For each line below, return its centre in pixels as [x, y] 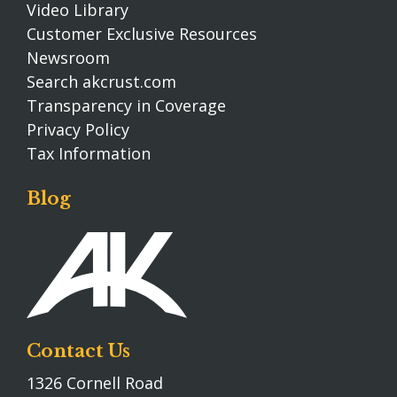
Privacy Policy [78, 130]
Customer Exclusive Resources [142, 34]
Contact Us [78, 350]
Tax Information [89, 154]
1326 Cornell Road [95, 382]
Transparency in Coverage [126, 106]
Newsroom [68, 58]
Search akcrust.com [101, 82]
